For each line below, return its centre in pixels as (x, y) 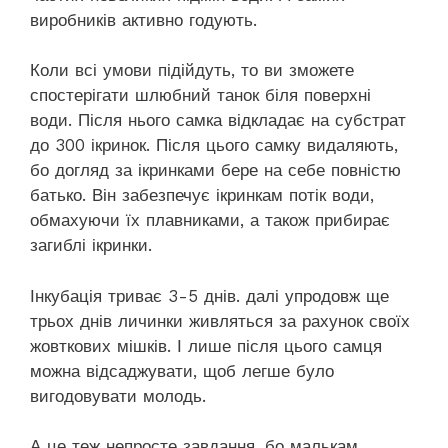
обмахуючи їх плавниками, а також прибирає (210, 220)
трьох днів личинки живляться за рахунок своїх (220, 320)
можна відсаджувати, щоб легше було (182, 370)
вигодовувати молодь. (118, 395)
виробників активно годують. (143, 19)
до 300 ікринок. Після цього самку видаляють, (214, 145)
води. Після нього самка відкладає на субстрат (218, 120)
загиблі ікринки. (91, 245)
